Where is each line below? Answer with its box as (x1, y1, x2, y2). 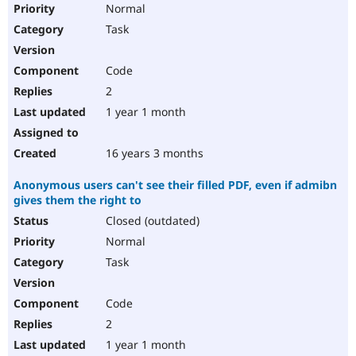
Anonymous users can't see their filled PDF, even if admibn (14, 177, 337, 193)
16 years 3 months (103, 145, 203, 161)
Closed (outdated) (103, 213, 199, 229)
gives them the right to (14, 192, 141, 208)
